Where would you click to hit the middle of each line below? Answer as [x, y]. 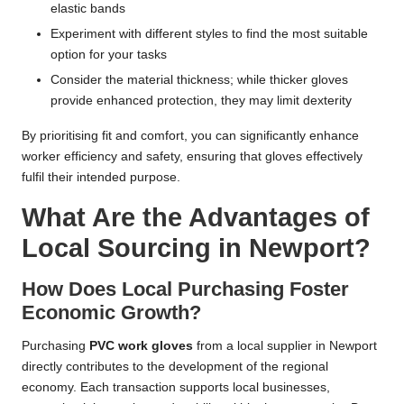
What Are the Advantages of [196, 217]
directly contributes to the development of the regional [175, 366]
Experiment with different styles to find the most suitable [209, 33]
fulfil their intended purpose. [101, 177]
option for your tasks [109, 54]
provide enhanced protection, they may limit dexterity [201, 100]
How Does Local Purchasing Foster [185, 289]
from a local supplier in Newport [285, 345]
